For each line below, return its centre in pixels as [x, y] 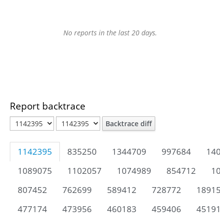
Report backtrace [48, 106]
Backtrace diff [129, 124]
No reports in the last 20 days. [110, 33]
